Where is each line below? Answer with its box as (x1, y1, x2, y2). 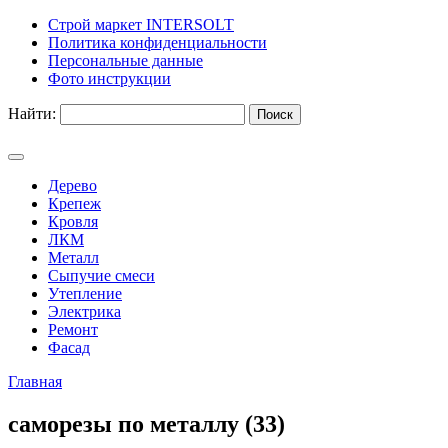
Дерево (48, 177, 97, 194)
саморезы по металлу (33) (8, 410, 285, 437)
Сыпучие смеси (48, 267, 155, 284)
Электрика (48, 303, 121, 320)
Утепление (48, 285, 122, 302)
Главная (8, 373, 62, 390)
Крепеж (48, 195, 101, 212)
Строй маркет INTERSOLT (48, 16, 234, 33)
